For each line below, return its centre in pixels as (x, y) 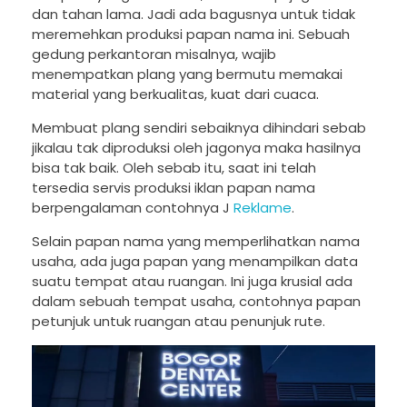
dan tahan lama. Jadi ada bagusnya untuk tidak (194, 15)
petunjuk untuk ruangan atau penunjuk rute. (179, 322)
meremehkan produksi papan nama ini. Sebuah (191, 35)
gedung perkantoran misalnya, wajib (154, 55)
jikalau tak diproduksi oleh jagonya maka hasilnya (196, 148)
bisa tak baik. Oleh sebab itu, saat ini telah (174, 168)
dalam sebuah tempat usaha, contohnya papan (196, 302)
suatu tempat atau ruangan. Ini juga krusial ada (192, 282)
